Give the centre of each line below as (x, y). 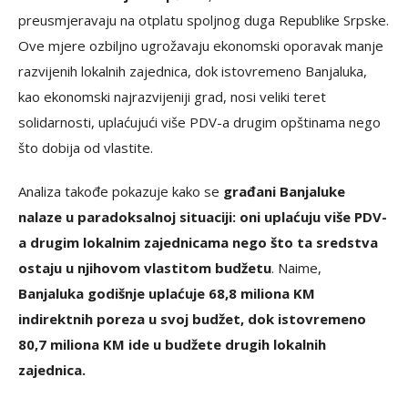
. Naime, (296, 268)
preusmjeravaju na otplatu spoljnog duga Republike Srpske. (204, 20)
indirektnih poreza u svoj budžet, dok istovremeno (192, 319)
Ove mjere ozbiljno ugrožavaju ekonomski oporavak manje (201, 46)
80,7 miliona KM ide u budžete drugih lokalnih (172, 344)
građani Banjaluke (282, 191)
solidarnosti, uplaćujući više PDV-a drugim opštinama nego (199, 122)
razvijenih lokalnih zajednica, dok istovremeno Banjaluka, (193, 71)
